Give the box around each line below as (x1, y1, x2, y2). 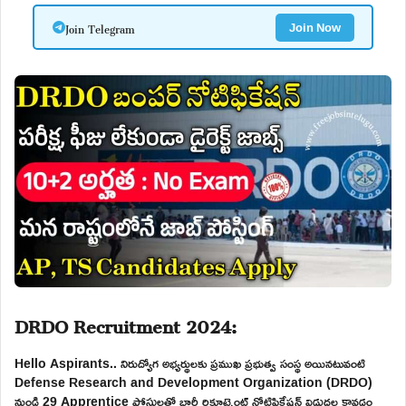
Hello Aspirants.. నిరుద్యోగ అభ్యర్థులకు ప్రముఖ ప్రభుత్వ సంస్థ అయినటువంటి (14, 350, 365, 375)
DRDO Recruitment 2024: (14, 299, 237, 345)
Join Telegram (64, 14, 135, 40)
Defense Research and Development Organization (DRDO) (14, 369, 372, 394)
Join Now (288, 15, 341, 38)
